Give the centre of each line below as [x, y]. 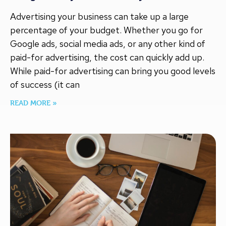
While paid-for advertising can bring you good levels [113, 71]
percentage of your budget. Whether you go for [106, 30]
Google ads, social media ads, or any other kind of [108, 44]
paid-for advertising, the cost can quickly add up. [107, 58]
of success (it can [45, 85]
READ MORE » [34, 103]
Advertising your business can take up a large [99, 17]
